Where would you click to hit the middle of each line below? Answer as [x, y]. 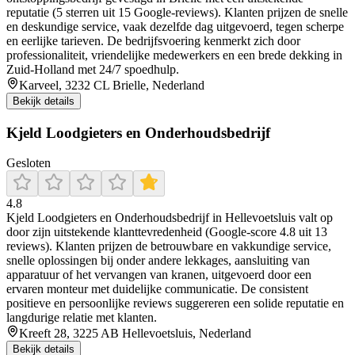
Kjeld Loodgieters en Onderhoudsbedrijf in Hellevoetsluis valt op [170, 218]
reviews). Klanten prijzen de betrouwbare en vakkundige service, [169, 246]
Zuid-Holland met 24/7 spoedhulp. [93, 70]
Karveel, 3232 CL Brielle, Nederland [112, 86]
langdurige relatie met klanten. [82, 318]
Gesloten [29, 163]
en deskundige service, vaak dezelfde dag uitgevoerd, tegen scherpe [175, 27]
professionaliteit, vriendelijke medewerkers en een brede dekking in [174, 55]
